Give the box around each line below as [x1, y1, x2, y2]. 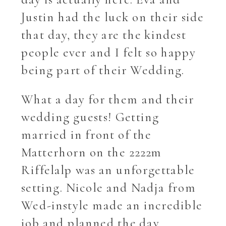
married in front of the [21, 127, 152, 143]
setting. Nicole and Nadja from [21, 180, 196, 196]
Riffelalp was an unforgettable [21, 162, 195, 178]
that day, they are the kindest [21, 27, 187, 42]
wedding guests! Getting [21, 109, 159, 125]
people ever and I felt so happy [21, 44, 196, 60]
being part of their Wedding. [21, 62, 185, 78]
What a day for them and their [21, 91, 194, 107]
